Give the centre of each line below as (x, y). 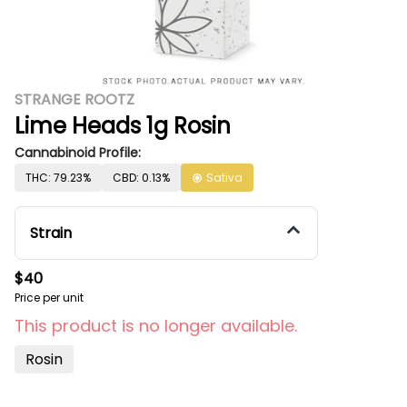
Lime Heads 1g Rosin (123, 126)
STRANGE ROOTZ (74, 99)
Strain (51, 233)
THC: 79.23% (58, 178)
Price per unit (49, 298)
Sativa (224, 178)
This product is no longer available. (156, 326)
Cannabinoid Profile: (78, 153)
